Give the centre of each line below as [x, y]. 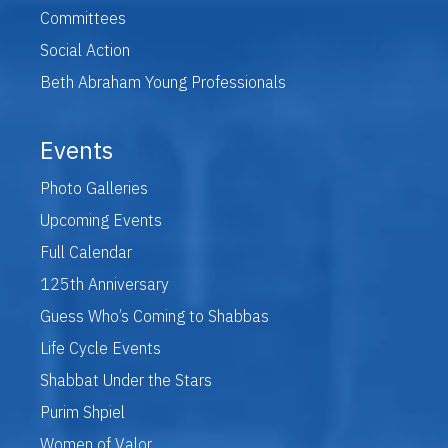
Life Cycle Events [100, 347]
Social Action [85, 49]
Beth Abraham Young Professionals [163, 81]
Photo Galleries [94, 187]
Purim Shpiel [82, 411]
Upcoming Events [101, 219]
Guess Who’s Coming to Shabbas [154, 315]
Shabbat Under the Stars [126, 379]
